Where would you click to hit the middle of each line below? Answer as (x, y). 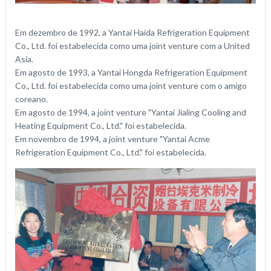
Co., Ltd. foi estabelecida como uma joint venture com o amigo (131, 86)
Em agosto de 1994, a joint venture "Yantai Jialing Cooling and (130, 113)
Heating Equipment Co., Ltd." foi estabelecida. (100, 126)
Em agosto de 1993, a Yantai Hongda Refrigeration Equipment (131, 73)
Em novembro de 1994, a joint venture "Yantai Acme (112, 139)
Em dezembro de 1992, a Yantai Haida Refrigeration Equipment (132, 33)
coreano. (31, 99)
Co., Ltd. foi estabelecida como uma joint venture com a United (132, 46)
